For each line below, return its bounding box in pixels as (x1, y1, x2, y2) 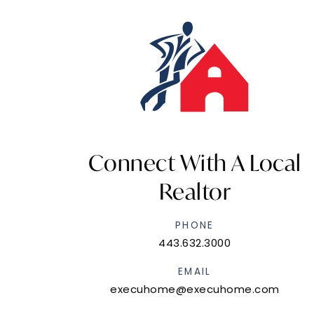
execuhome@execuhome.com (110, 282, 280, 296)
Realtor (158, 177, 231, 206)
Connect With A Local (88, 149, 301, 177)
